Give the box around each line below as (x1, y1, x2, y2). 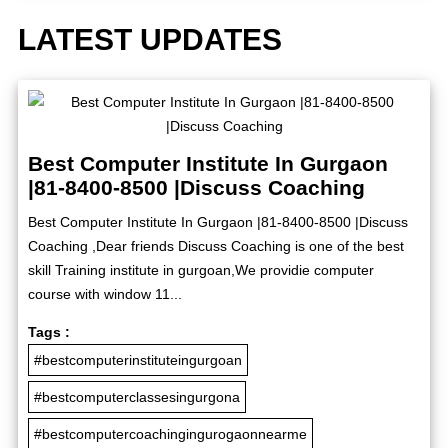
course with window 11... (28, 285, 182, 302)
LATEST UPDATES (18, 22, 282, 56)
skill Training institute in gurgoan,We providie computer (28, 261, 374, 278)
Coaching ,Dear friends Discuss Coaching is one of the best (28, 237, 404, 254)
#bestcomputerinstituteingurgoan (34, 351, 242, 368)
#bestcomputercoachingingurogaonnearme (34, 425, 307, 442)
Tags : (28, 323, 70, 340)
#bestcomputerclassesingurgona (34, 388, 240, 405)
